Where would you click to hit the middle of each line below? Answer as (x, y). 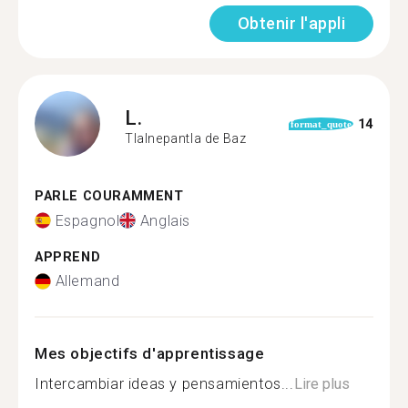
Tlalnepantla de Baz (186, 138)
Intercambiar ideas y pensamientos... (164, 384)
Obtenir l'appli (291, 23)
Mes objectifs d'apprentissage (150, 353)
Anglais (165, 220)
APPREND (68, 257)
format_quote (321, 124)
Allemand (87, 281)
